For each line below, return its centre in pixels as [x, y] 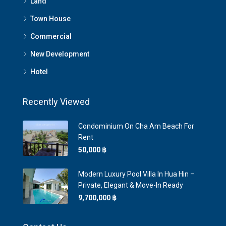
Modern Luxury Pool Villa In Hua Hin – [136, 174]
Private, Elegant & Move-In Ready [131, 185]
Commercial [51, 36]
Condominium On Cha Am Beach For [136, 126]
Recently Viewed [56, 102]
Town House [50, 19]
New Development [60, 54]
